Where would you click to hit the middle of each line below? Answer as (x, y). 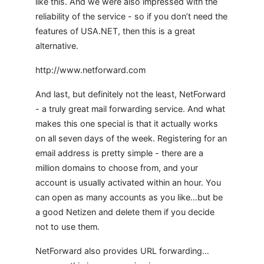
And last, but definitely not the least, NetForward (131, 94)
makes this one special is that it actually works (127, 123)
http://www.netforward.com (90, 70)
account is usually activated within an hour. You (128, 182)
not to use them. (67, 227)
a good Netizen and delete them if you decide (125, 212)
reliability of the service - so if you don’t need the (131, 16)
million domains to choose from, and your (117, 168)
